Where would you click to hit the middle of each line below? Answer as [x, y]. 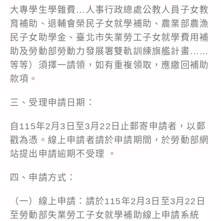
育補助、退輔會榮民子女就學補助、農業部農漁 [110, 23]
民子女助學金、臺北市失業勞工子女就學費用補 [110, 37]
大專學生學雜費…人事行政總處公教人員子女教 [110, 10]
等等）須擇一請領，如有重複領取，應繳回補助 [110, 65]
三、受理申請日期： [53, 102]
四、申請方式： [43, 177]
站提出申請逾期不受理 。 [64, 154]
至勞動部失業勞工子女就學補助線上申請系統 [105, 215]
